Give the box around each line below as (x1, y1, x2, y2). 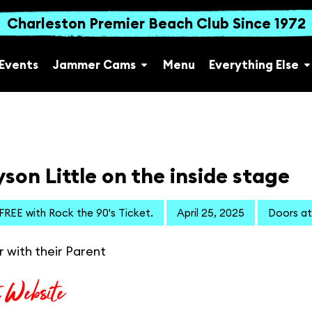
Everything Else (208, 57, 299, 73)
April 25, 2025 (176, 206, 244, 220)
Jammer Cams (52, 57, 136, 73)
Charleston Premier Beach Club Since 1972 (7, 14, 306, 33)
